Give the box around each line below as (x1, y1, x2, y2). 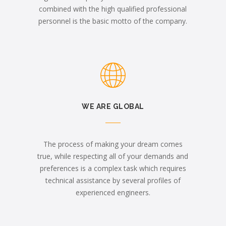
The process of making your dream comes (43, 139, 183, 149)
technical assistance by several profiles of (45, 176, 181, 185)
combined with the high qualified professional (39, 4, 187, 14)
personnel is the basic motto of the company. (38, 16, 188, 26)
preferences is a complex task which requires (39, 163, 186, 173)
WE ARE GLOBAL (82, 102, 144, 110)
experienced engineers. (75, 188, 150, 197)
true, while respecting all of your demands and (37, 151, 189, 161)
